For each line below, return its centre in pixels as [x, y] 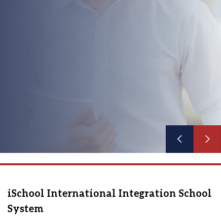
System [25, 208]
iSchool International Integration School [110, 193]
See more [32, 111]
